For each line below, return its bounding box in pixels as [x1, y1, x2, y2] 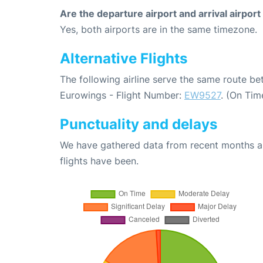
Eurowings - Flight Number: [60, 89, 184, 102]
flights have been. [60, 155, 139, 167]
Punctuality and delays [60, 116, 217, 133]
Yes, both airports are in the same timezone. [60, 23, 257, 36]
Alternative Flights [60, 50, 187, 68]
